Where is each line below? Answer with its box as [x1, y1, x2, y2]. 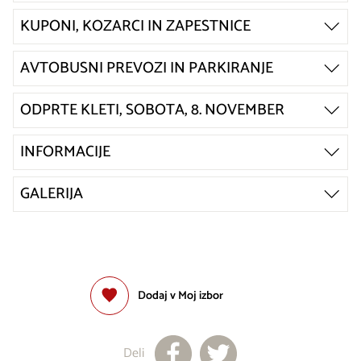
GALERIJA [20, 180, 83, 206]
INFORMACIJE [20, 139, 110, 164]
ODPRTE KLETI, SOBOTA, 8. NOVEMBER [20, 97, 284, 122]
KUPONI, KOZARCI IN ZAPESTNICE [20, 13, 251, 39]
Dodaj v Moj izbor [138, 285, 224, 305]
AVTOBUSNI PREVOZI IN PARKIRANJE [20, 55, 273, 81]
